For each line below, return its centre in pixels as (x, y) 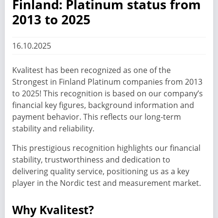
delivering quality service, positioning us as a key (101, 171)
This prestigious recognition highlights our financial (106, 148)
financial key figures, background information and (103, 105)
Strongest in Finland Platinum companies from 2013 (107, 82)
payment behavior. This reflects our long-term (97, 117)
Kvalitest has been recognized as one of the (91, 70)
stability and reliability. (53, 128)
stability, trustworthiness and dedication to (91, 159)
